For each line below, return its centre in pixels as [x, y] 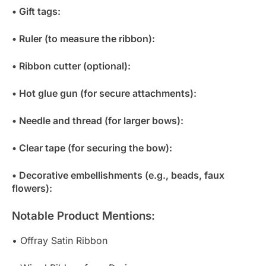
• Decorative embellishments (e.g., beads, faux [118, 175]
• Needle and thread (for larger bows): [98, 121]
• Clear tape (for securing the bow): [92, 148]
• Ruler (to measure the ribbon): [83, 39]
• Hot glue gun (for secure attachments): [104, 94]
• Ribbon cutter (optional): [71, 66]
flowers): [32, 189]
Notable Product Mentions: [83, 216]
